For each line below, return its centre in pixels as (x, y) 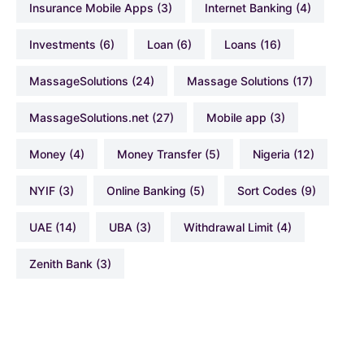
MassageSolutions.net (94, 118)
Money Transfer (165, 154)
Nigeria (275, 154)
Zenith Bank (65, 264)
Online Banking (151, 191)
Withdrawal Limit (234, 227)
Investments (64, 45)
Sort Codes (271, 191)
